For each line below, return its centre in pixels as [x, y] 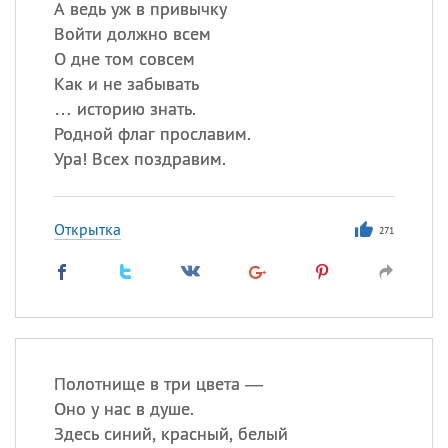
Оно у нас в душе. [123, 408]
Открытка [87, 229]
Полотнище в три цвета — [158, 383]
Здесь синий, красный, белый [170, 433]
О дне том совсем [124, 58]
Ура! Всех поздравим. [139, 158]
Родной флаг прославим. [152, 133]
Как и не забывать [126, 83]
